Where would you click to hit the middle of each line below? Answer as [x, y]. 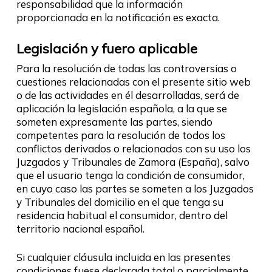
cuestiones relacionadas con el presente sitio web [133, 81]
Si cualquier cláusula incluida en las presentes [123, 257]
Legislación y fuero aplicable [107, 48]
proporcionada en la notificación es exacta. [118, 17]
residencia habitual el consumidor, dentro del [122, 215]
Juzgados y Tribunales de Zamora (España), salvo [133, 161]
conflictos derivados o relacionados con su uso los [133, 148]
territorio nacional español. [80, 228]
